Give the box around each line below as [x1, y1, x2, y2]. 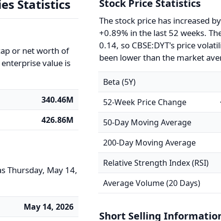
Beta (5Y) [103, 76, 136, 87]
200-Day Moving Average [103, 137, 196, 148]
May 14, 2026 [24, 201, 74, 212]
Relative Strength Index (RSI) [103, 157, 209, 168]
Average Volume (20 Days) [103, 178, 201, 188]
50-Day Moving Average [103, 117, 192, 128]
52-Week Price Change [103, 97, 187, 108]
